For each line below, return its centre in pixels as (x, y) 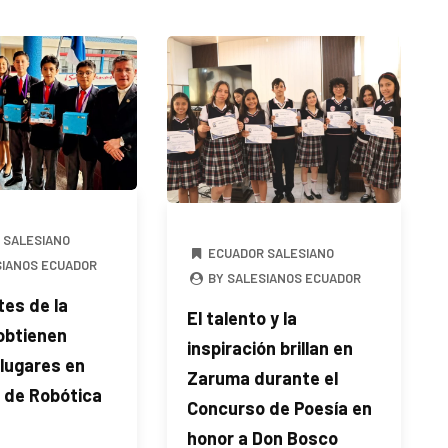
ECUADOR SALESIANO (271, 252)
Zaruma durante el (262, 377)
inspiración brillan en (269, 347)
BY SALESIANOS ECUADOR (283, 277)
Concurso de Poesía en (279, 407)
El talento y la (241, 317)
